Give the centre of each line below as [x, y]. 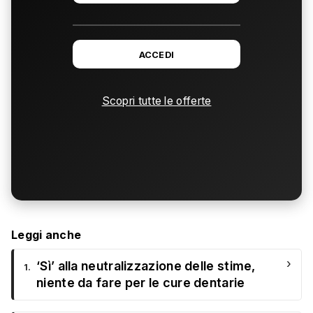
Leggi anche [46, 235]
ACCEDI [156, 55]
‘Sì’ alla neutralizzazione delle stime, [146, 266]
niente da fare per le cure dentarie [141, 283]
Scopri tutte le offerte [156, 101]
